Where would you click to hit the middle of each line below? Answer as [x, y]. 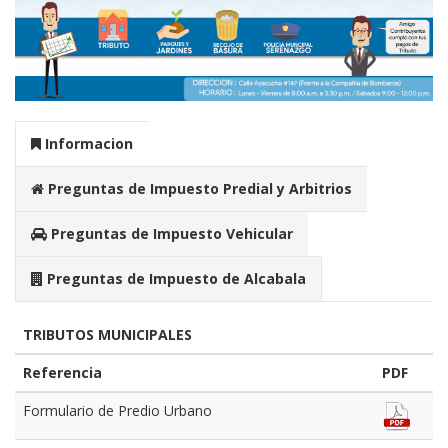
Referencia [62, 373]
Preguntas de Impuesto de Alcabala [174, 279]
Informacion [87, 144]
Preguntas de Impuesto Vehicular [170, 234]
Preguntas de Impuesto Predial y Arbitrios [198, 189]
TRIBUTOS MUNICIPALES [107, 335]
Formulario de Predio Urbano [117, 411]
